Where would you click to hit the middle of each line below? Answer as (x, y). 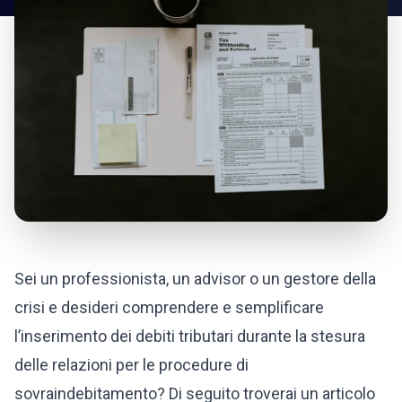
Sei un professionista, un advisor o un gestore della (195, 278)
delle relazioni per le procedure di (131, 364)
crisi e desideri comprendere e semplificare (169, 307)
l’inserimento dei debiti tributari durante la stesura (190, 336)
